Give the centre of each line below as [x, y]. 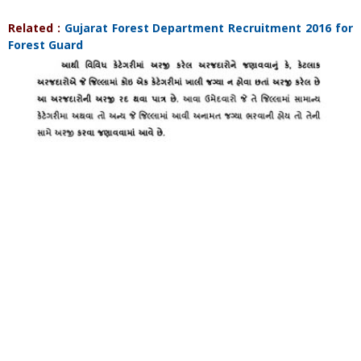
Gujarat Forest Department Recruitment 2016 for [209, 28]
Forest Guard [46, 45]
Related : [36, 28]
